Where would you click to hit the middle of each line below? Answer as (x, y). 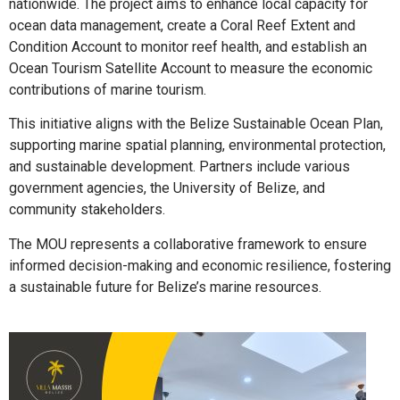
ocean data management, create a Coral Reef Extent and (182, 25)
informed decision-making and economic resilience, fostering (200, 265)
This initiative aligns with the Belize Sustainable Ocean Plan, (196, 124)
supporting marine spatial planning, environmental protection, (197, 146)
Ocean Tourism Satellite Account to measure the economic (191, 68)
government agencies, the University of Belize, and (167, 188)
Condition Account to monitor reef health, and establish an (188, 46)
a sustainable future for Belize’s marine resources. (165, 287)
